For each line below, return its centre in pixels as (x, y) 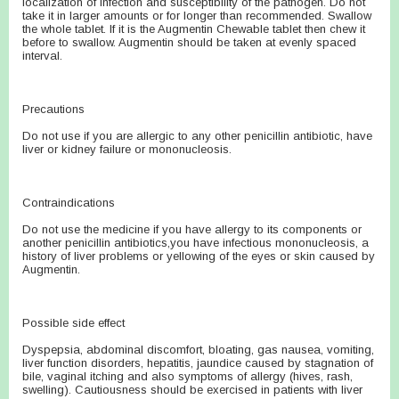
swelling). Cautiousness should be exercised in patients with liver (192, 390)
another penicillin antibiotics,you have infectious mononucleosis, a (195, 243)
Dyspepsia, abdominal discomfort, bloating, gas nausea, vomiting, (198, 350)
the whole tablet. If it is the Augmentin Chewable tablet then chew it (194, 29)
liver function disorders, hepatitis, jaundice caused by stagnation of (198, 363)
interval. (42, 56)
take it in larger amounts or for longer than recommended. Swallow (197, 16)
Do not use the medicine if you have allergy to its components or (192, 229)
